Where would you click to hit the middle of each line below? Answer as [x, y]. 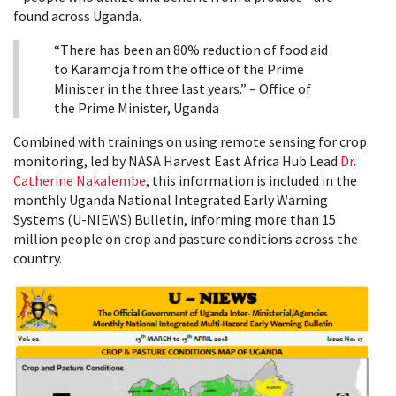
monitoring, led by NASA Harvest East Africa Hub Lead [177, 160]
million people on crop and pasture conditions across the [186, 238]
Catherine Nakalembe [80, 180]
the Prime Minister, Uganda [137, 107]
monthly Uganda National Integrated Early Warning [171, 199]
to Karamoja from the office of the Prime [179, 69]
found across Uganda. [77, 15]
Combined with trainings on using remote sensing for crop [190, 141]
